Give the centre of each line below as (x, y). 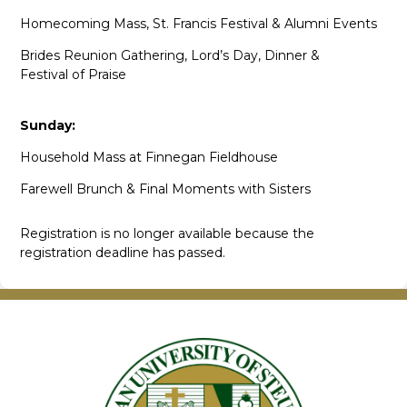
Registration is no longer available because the (168, 233)
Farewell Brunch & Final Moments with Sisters (166, 189)
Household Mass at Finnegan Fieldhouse (149, 157)
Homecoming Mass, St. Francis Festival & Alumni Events (199, 23)
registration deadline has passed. (123, 252)
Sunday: (48, 125)
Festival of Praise (74, 74)
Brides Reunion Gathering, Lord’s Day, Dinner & (170, 55)
